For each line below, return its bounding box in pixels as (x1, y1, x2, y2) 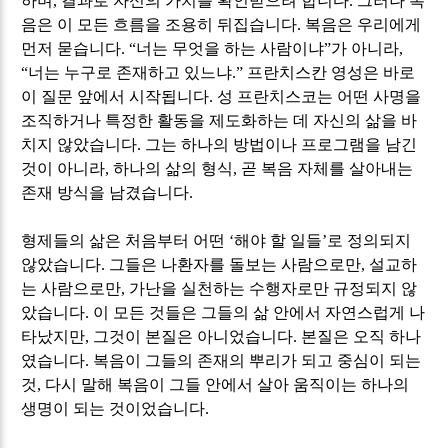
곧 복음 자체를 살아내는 (241, 159, 414, 177)
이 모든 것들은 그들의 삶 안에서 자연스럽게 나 (93, 303, 426, 321)
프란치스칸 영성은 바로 (247, 63, 416, 81)
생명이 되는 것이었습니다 (21, 399, 206, 417)
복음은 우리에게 (305, 15, 422, 33)
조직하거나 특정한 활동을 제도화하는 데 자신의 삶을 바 (21, 111, 418, 129)
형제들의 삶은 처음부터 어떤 (21, 231, 230, 249)
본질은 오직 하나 (301, 327, 422, 345)
